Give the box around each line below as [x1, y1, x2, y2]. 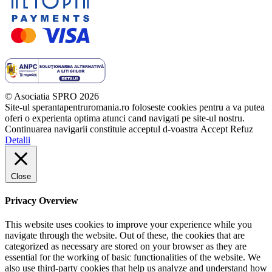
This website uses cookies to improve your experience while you [5, 219, 252, 230]
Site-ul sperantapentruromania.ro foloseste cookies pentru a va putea [5, 101, 265, 112]
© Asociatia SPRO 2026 [5, 90, 99, 101]
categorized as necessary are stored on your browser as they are [5, 241, 246, 252]
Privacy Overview [5, 195, 78, 206]
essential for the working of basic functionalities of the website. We [5, 252, 260, 263]
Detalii [5, 134, 30, 145]
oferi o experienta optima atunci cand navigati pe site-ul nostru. [5, 112, 245, 123]
